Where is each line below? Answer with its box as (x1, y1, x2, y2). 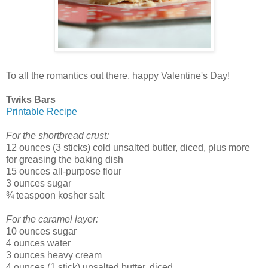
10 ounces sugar (6, 226, 77, 236)
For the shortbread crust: (6, 130, 109, 141)
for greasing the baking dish (6, 154, 123, 165)
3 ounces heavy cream (6, 249, 102, 260)
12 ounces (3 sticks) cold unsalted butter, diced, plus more (6, 142, 250, 153)
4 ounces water (6, 237, 71, 248)
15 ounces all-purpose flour (6, 166, 121, 176)
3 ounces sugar (6, 178, 71, 188)
